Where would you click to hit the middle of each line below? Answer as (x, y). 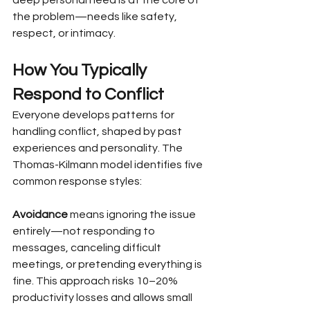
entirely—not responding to (85, 231)
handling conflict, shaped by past (98, 131)
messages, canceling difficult (88, 247)
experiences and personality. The (99, 148)
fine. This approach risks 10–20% (96, 281)
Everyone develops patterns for (94, 115)
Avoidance (40, 214)
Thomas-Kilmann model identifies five (109, 164)
